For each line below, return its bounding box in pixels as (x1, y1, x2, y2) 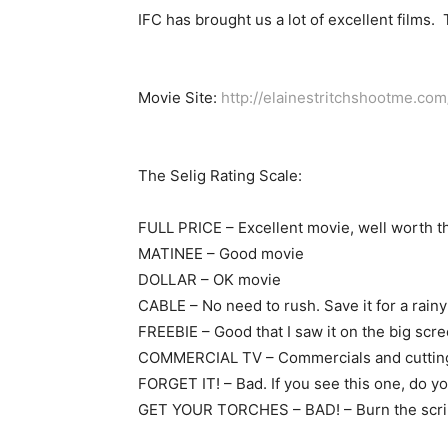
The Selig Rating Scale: (138, 166, 302, 186)
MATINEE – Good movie (138, 244, 304, 264)
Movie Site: (138, 88, 221, 108)
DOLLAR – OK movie (138, 270, 281, 290)
